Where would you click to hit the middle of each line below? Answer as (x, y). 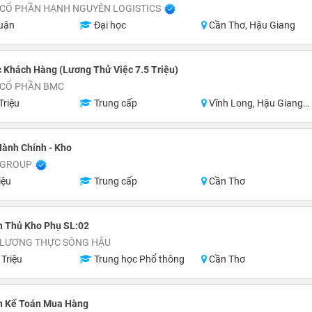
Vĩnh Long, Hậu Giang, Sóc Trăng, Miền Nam (255, 103)
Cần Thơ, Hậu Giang (251, 25)
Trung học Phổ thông (138, 259)
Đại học (109, 25)
